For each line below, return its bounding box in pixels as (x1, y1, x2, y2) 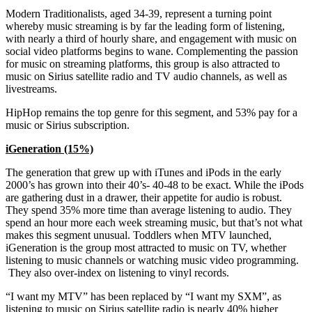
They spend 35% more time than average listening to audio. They (6, 203, 292, 216)
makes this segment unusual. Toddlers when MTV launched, (6, 228, 272, 241)
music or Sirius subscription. (6, 118, 130, 131)
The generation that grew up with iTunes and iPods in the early (6, 166, 281, 178)
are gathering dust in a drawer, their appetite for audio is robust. (6, 191, 282, 203)
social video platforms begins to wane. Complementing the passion (6, 45, 298, 57)
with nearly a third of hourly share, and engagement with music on (6, 32, 297, 45)
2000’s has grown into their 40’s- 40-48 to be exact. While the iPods (6, 178, 304, 191)
